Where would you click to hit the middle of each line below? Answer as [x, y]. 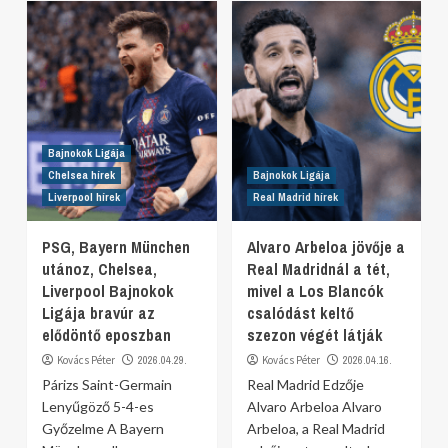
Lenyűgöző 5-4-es [98, 406]
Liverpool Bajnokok [108, 291]
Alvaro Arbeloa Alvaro [314, 406]
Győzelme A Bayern [103, 428]
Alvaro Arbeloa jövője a [325, 247]
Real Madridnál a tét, [318, 269]
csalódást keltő [300, 313]
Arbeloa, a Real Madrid [315, 428]
